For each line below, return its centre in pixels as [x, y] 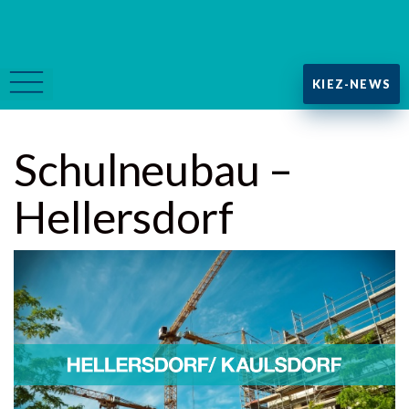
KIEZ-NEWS [351, 84]
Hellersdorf [124, 217]
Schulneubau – [153, 169]
